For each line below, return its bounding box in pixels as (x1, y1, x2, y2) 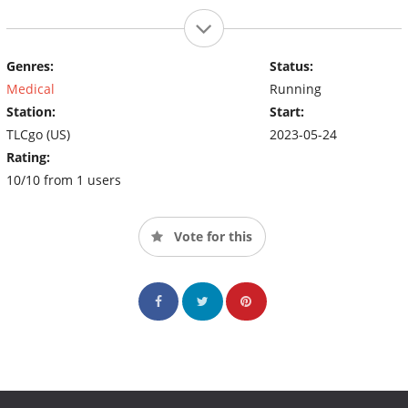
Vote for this (170, 227, 252, 245)
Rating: (6, 148, 50, 166)
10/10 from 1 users (6, 170, 121, 189)
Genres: (6, 56, 54, 75)
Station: (6, 102, 56, 120)
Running (269, 79, 321, 97)
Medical (6, 79, 55, 97)
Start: (269, 102, 304, 120)
